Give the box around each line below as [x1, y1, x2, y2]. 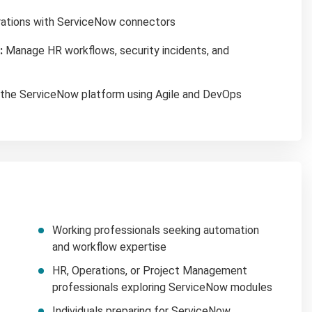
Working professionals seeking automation [52, 223, 259, 237]
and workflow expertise [52, 240, 166, 253]
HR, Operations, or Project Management [52, 263, 247, 277]
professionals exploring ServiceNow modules [52, 280, 272, 294]
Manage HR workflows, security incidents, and [3, 43, 229, 57]
